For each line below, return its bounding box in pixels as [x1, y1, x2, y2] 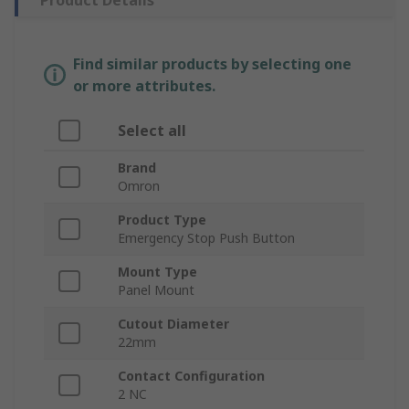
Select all [118, 121, 186, 142]
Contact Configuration [118, 367, 265, 385]
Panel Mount [118, 281, 194, 299]
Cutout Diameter [118, 315, 229, 333]
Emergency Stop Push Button [118, 229, 295, 247]
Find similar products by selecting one [73, 54, 351, 75]
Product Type [118, 211, 206, 229]
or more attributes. [73, 76, 215, 97]
